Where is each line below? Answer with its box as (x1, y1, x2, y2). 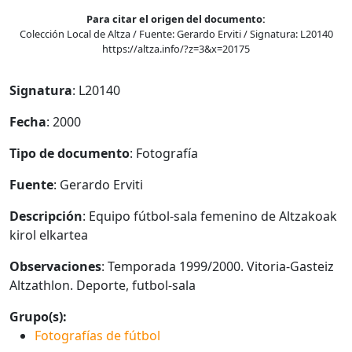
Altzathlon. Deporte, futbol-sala (9, 277, 196, 294)
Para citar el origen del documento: (86, 12, 266, 26)
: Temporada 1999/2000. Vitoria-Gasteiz (101, 258, 334, 275)
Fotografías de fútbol (35, 327, 160, 344)
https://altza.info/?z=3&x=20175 (102, 42, 250, 56)
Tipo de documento (9, 145, 130, 162)
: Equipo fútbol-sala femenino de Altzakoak (82, 207, 337, 225)
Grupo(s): (9, 308, 67, 325)
